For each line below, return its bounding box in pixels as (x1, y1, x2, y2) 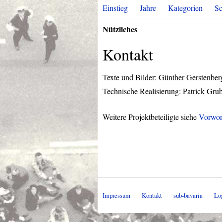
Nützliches (103, 23, 137, 35)
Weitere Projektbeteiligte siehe (103, 111, 199, 122)
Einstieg (103, 2, 128, 13)
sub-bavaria (173, 191, 203, 200)
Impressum (103, 191, 130, 200)
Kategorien (168, 2, 203, 13)
